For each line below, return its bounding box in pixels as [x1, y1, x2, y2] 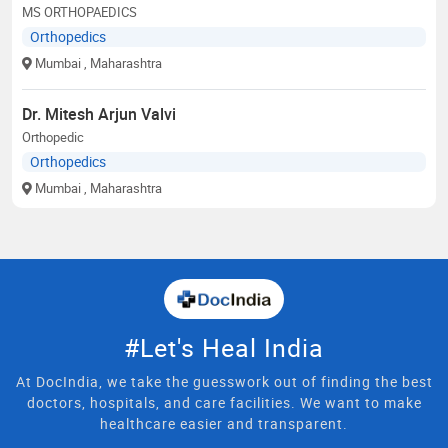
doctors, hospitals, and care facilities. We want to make [26, 392, 422, 412]
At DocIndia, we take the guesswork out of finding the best [15, 371, 433, 391]
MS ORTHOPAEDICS [22, 2, 137, 21]
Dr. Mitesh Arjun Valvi [22, 102, 176, 125]
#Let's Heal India [124, 330, 324, 364]
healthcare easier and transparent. [100, 413, 348, 433]
